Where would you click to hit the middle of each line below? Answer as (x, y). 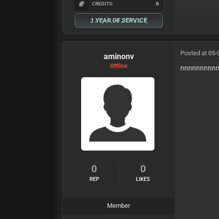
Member (119, 205)
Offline (119, 66)
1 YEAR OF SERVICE (119, 20)
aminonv (119, 56)
